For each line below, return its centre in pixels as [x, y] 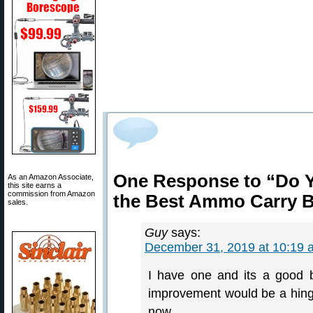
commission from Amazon [51, 194]
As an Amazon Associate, [51, 177]
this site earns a [35, 185]
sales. [18, 202]
